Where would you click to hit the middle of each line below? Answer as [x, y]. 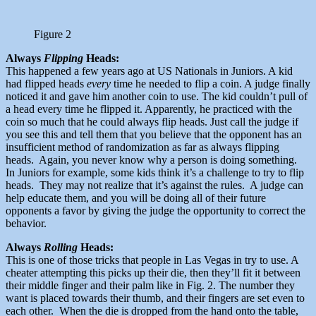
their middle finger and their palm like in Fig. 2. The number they [150, 286]
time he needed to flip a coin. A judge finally [211, 84]
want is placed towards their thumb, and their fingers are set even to [155, 298]
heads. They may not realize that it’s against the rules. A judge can [154, 186]
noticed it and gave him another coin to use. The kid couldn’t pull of [157, 97]
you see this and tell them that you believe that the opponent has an [154, 135]
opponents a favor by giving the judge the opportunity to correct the [156, 211]
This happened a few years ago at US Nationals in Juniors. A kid [149, 71]
